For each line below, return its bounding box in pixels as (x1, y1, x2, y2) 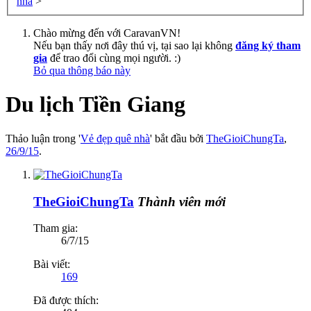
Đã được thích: (33, 294, 99, 307)
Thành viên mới (137, 194, 226, 209)
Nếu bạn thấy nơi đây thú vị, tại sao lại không (33, 39, 235, 51)
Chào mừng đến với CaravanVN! (33, 26, 180, 39)
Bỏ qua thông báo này (33, 64, 131, 76)
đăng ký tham (235, 39, 301, 51)
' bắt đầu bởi (150, 132, 206, 144)
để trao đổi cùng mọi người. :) (47, 51, 180, 64)
